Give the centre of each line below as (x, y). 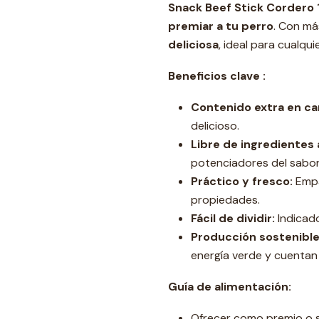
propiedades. (225, 200)
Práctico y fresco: (242, 181)
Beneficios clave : (217, 76)
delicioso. (215, 126)
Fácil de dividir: (233, 218)
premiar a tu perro (221, 26)
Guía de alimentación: (230, 287)
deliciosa (193, 45)
